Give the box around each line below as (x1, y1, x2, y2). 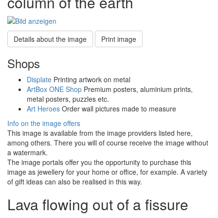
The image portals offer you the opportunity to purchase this (7, 157, 191, 167)
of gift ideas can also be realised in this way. (7, 176, 142, 186)
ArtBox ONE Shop (27, 84, 82, 94)
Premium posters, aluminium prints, (82, 84, 193, 94)
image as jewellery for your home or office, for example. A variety (7, 166, 207, 177)
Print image (101, 34, 136, 44)
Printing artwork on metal (52, 74, 130, 84)
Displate (27, 74, 52, 84)
